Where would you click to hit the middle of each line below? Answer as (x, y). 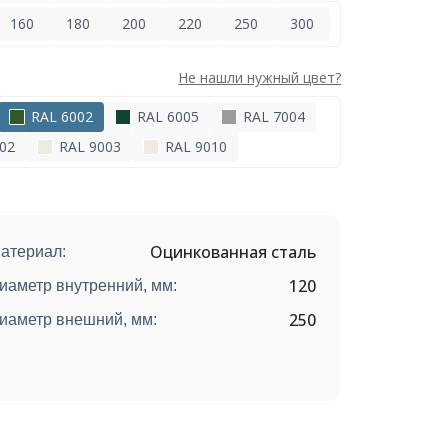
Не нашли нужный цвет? (260, 78)
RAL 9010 (193, 147)
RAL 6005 (165, 117)
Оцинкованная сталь (233, 252)
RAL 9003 (87, 147)
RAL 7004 (271, 117)
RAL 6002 (59, 117)
